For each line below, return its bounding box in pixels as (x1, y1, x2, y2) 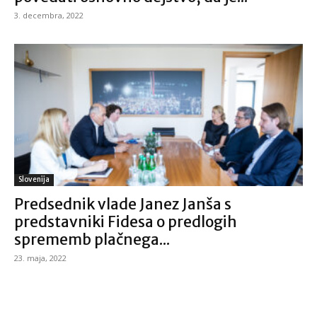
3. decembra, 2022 (14, 9, 83, 21)
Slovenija (18, 175, 50, 185)
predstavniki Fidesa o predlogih (14, 212, 237, 232)
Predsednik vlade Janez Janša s (14, 195, 231, 214)
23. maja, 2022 (14, 253, 67, 264)
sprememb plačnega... (14, 230, 170, 250)
